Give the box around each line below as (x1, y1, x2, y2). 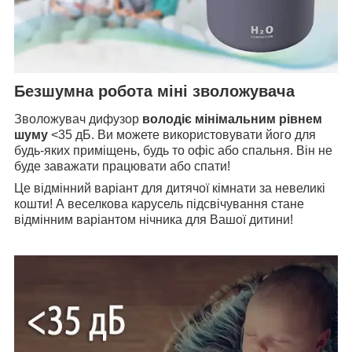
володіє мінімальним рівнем (142, 112, 322, 126)
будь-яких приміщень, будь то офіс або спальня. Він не (14, 144, 332, 158)
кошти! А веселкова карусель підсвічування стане (14, 197, 304, 211)
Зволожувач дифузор (14, 112, 142, 126)
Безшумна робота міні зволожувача (14, 82, 295, 100)
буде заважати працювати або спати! (14, 159, 230, 174)
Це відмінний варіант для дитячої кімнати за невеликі (14, 181, 325, 196)
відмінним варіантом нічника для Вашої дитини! (14, 213, 293, 227)
